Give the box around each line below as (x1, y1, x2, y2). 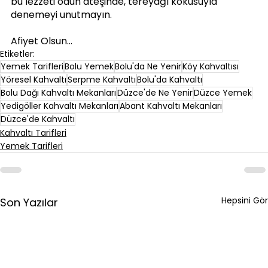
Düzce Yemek (194, 86, 252, 99)
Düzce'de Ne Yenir (117, 86, 193, 99)
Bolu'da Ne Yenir (115, 60, 181, 72)
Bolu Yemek (65, 60, 114, 72)
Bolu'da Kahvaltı (137, 73, 202, 86)
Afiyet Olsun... (11, 33, 72, 48)
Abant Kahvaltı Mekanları (120, 99, 222, 112)
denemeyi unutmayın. (11, 7, 112, 22)
